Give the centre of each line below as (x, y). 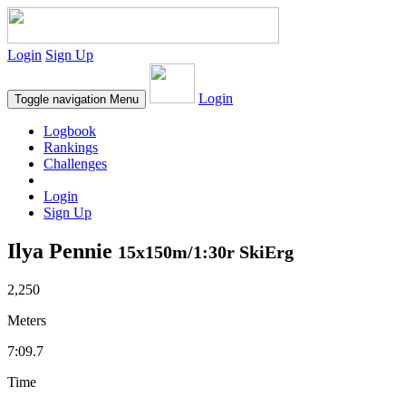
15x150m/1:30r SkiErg (206, 251)
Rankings (71, 147)
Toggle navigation (60, 99)
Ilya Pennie (63, 251)
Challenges (75, 164)
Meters (27, 320)
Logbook (70, 131)
